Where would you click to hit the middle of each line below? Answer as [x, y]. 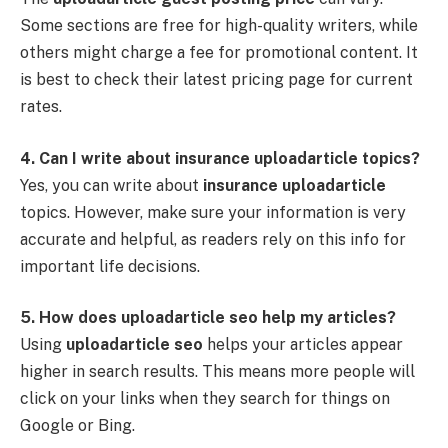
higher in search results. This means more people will [217, 372]
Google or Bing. [77, 426]
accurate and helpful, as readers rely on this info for [213, 239]
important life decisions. [110, 266]
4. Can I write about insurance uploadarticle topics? [220, 158]
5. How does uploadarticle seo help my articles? [208, 318]
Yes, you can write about [111, 185]
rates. [41, 107]
